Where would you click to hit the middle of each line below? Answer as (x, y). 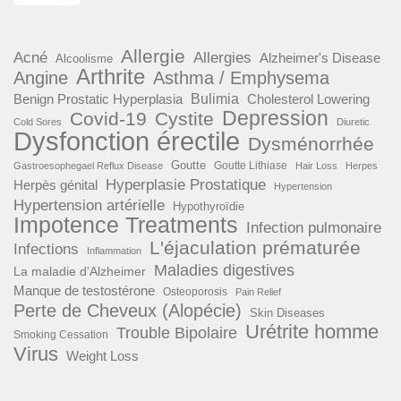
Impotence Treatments (126, 226)
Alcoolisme (84, 59)
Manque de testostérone (84, 291)
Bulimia (215, 99)
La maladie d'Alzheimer (80, 272)
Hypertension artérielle (89, 205)
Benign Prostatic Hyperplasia (98, 99)
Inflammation (114, 251)
